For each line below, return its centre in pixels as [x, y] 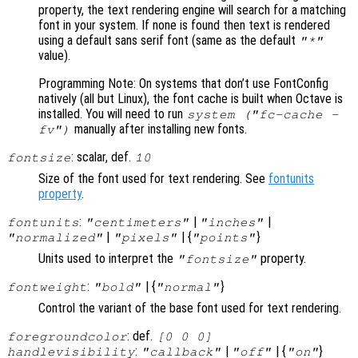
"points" [224, 237]
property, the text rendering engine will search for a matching [192, 10]
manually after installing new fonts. [159, 129]
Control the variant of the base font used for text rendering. [190, 308]
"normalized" [55, 237]
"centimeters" [137, 222]
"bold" [117, 286]
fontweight [47, 286]
